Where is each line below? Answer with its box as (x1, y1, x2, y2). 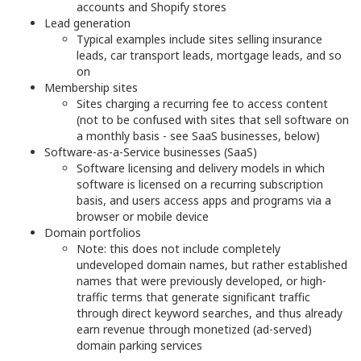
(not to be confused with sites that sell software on (77, 112, 349, 127)
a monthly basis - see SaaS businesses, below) (77, 128, 320, 143)
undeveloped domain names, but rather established (77, 257, 347, 272)
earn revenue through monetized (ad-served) (77, 322, 312, 337)
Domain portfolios (44, 225, 141, 240)
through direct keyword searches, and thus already (77, 305, 342, 321)
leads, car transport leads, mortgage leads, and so (77, 48, 342, 63)
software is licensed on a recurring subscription (77, 176, 323, 192)
